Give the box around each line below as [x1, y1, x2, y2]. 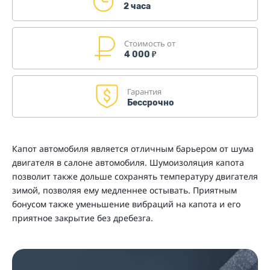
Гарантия [127, 86, 162, 97]
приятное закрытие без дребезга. [12, 212, 153, 224]
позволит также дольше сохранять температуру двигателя [12, 171, 258, 183]
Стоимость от [124, 37, 175, 49]
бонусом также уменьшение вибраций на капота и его [12, 198, 240, 210]
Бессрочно [127, 97, 175, 108]
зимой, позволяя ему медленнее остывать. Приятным [12, 184, 237, 196]
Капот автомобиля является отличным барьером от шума [12, 143, 254, 155]
